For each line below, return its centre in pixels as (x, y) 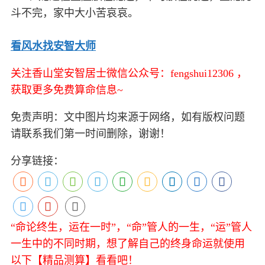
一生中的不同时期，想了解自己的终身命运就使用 (128, 244)
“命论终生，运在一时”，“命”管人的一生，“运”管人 (131, 227)
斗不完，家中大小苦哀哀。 (76, 13)
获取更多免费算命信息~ (67, 90)
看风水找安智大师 (53, 46)
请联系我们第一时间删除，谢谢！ (91, 134)
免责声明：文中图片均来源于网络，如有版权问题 (128, 117)
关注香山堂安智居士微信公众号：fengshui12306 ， (129, 74)
